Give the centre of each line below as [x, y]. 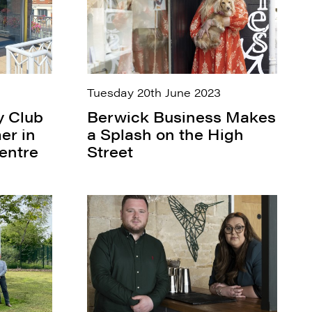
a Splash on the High [165, 134]
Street [110, 152]
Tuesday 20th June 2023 [154, 92]
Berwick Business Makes [181, 117]
